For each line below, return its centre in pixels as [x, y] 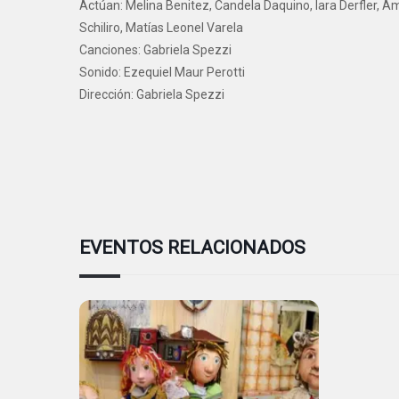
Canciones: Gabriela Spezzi [155, 50]
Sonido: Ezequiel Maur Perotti [162, 73]
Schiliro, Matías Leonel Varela [161, 28]
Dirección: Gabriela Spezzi [152, 95]
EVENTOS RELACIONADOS [192, 248]
